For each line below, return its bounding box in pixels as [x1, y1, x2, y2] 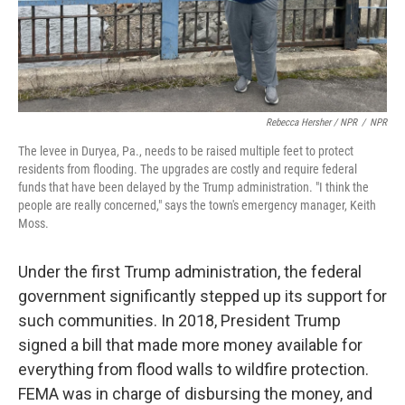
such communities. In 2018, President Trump [18, 311, 341, 330]
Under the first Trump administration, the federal [18, 262, 362, 281]
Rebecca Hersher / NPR [266, 117, 357, 128]
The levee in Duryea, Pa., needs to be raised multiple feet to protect [18, 144, 353, 158]
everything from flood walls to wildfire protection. [18, 360, 369, 379]
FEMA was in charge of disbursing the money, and [18, 384, 372, 403]
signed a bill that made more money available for [18, 335, 363, 354]
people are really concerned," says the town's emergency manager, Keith [18, 198, 376, 212]
